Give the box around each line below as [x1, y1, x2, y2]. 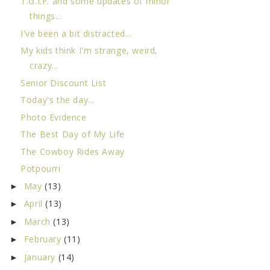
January [24, 251, 58, 263]
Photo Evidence [20, 111, 87, 123]
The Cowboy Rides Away [20, 145, 125, 157]
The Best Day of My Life [20, 128, 125, 140]
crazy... [30, 60, 58, 72]
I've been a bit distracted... [20, 27, 132, 39]
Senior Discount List [20, 77, 107, 89]
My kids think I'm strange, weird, [20, 45, 158, 57]
